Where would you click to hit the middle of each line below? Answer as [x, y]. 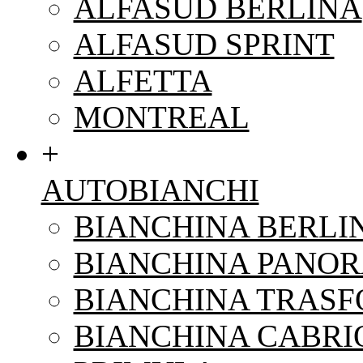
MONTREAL [161, 117]
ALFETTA [143, 80]
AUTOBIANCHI [150, 190]
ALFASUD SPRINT [204, 44]
